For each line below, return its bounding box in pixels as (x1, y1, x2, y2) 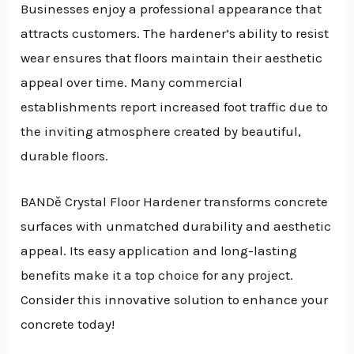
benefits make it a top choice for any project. (21, 267, 294, 284)
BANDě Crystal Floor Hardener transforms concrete (21, 194, 329, 210)
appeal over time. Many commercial (21, 74, 243, 91)
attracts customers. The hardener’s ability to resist (21, 25, 330, 42)
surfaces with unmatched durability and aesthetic (21, 218, 332, 235)
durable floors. (21, 148, 109, 164)
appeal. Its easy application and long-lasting (21, 243, 298, 259)
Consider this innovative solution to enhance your (21, 292, 329, 308)
